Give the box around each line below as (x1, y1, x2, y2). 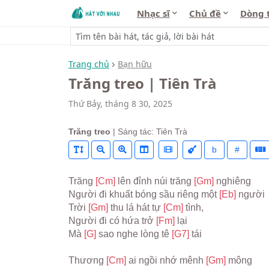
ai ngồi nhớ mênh (128, 255, 206, 265)
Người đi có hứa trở (68, 216, 156, 226)
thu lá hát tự (110, 202, 163, 213)
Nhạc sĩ (136, 7, 170, 19)
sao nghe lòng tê (98, 229, 172, 239)
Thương (68, 255, 106, 265)
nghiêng (216, 176, 251, 186)
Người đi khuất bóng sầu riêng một (68, 189, 219, 199)
